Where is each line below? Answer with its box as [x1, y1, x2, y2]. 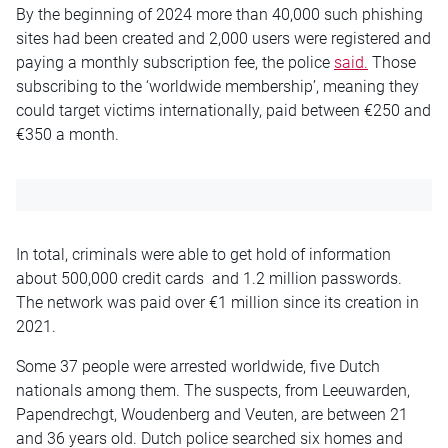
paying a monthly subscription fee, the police [16, 52, 334, 72]
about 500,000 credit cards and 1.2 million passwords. [16, 268, 402, 288]
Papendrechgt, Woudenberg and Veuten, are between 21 [16, 404, 408, 424]
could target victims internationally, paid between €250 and [16, 100, 431, 120]
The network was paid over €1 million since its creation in [16, 292, 419, 312]
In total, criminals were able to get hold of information [16, 244, 391, 264]
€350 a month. [16, 124, 119, 144]
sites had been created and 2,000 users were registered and [16, 28, 431, 48]
